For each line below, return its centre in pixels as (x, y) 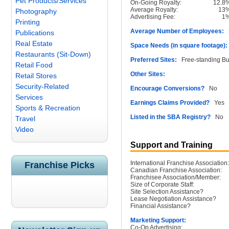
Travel (25, 119)
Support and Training (171, 145)
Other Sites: (148, 74)
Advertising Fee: (153, 17)
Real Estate (34, 43)
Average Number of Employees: (177, 31)
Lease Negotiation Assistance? (173, 199)
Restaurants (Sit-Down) (53, 54)
